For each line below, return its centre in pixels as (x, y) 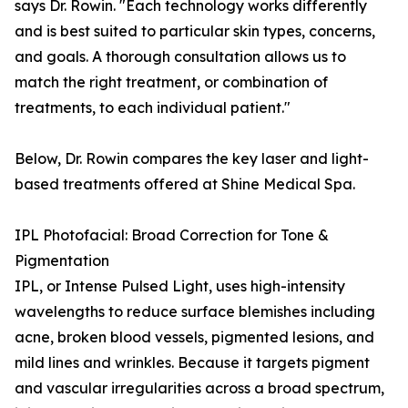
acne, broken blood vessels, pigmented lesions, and (194, 337)
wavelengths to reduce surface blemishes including (195, 312)
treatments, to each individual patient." (153, 108)
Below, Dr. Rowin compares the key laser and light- (192, 159)
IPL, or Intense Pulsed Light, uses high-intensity (180, 286)
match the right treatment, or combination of (171, 82)
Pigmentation (62, 261)
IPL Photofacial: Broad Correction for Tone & (172, 235)
